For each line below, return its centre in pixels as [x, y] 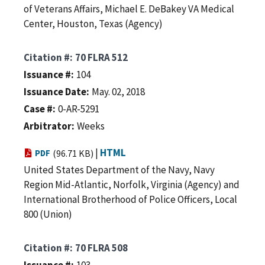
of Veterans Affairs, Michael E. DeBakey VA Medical [129, 9]
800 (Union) [48, 214]
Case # [38, 109]
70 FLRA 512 [101, 57]
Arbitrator [48, 126]
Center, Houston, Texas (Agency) [93, 23]
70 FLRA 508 [101, 248]
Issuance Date [55, 91]
